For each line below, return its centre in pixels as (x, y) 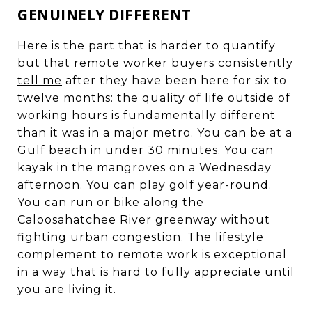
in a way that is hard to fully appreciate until (156, 272)
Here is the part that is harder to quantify (147, 45)
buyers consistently (232, 63)
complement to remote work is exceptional (152, 254)
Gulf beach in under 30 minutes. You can (146, 150)
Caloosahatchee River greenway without (144, 219)
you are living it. (67, 289)
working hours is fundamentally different (147, 115)
